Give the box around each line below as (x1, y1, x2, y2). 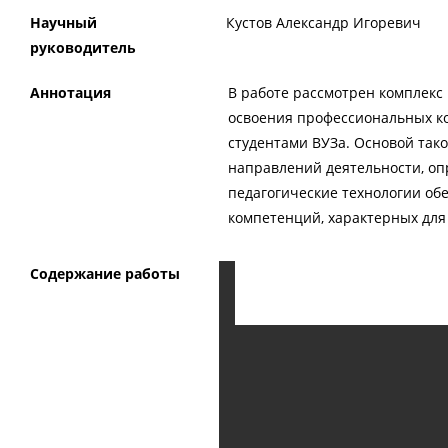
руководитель (30, 38, 136, 58)
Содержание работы (30, 264, 180, 284)
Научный (30, 13, 97, 33)
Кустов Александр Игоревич (226, 13, 422, 33)
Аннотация (30, 83, 111, 103)
